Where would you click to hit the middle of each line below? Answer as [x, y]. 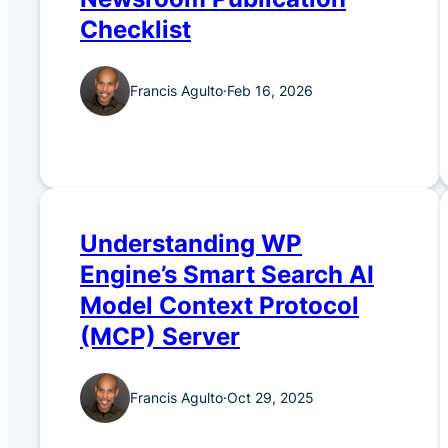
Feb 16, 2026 [270, 91]
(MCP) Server [160, 337]
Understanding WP [191, 244]
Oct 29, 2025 [270, 398]
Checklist [135, 30]
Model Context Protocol [219, 306]
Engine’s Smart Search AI [227, 275]
